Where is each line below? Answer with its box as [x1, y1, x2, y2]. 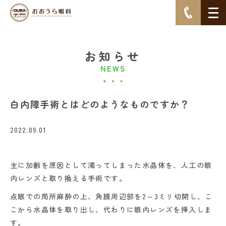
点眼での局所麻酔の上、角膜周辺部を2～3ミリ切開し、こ [10, 191, 213, 201]
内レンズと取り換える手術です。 [10, 173, 127, 183]
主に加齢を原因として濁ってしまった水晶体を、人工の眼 [10, 160, 212, 170]
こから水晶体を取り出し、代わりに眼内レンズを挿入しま [10, 204, 212, 214]
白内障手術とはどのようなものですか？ [10, 97, 190, 110]
